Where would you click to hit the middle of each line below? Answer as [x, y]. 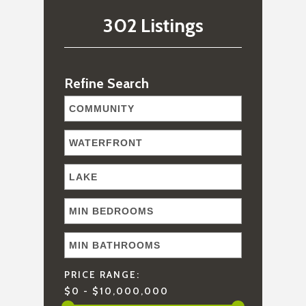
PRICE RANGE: [102, 275]
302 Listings [153, 26]
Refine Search [107, 84]
